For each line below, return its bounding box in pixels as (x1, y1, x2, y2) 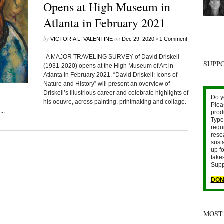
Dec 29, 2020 (121, 36, 154, 42)
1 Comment (159, 36, 187, 42)
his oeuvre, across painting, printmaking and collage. (43, 98, 186, 105)
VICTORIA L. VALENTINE (50, 36, 113, 42)
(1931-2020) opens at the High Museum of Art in (43, 62, 173, 69)
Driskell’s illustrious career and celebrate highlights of (43, 89, 188, 96)
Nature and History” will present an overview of (43, 80, 170, 87)
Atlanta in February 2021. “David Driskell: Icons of (43, 71, 177, 78)
